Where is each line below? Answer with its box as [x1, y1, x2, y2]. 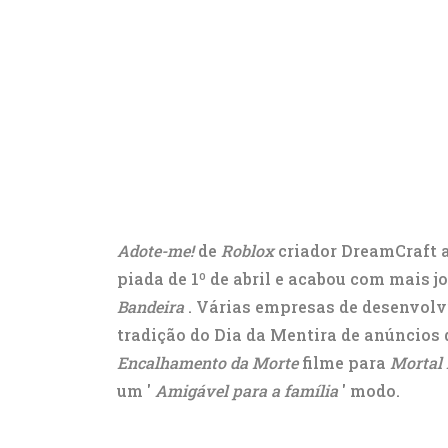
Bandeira [117, 296, 184, 317]
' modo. [338, 380, 400, 401]
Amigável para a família [155, 380, 338, 401]
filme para [298, 352, 390, 373]
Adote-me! [117, 240, 194, 261]
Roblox [221, 240, 274, 261]
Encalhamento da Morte [117, 352, 298, 373]
